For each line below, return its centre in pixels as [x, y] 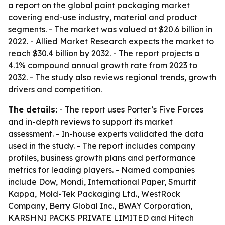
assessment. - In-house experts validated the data [106, 134]
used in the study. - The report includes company [102, 146]
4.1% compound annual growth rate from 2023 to [103, 65]
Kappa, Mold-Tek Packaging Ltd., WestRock [94, 194]
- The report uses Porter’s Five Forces [130, 109]
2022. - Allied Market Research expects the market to [111, 41]
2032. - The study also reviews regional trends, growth [112, 77]
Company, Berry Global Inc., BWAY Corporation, [100, 206]
